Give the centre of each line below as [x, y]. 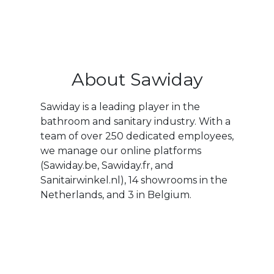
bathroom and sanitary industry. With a [135, 122]
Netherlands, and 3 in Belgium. [116, 195]
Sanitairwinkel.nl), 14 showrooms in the [134, 180]
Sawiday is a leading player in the [120, 107]
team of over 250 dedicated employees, [137, 136]
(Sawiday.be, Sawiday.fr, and [107, 166]
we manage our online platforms [120, 151]
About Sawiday [137, 80]
